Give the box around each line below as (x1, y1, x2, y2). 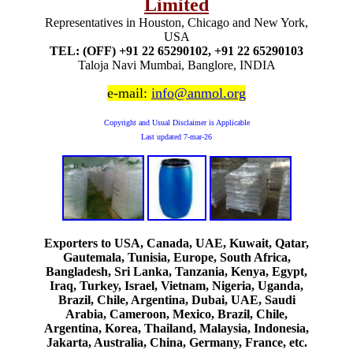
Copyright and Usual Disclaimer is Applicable (103, 117, 250, 127)
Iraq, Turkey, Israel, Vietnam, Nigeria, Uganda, (50, 278, 303, 292)
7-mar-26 (184, 132, 212, 141)
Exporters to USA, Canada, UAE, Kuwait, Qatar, (44, 236, 309, 250)
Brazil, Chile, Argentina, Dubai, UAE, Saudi (58, 292, 295, 307)
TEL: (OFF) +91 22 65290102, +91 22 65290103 (50, 43, 303, 58)
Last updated (141, 132, 184, 141)
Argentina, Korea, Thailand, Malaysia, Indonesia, (44, 321, 309, 335)
